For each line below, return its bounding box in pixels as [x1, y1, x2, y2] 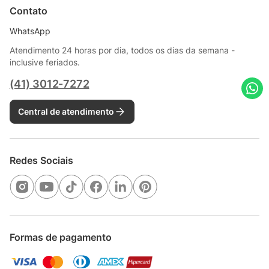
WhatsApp [10, 25, 50, 36]
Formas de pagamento [10, 231, 112, 243]
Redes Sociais [10, 154, 73, 166]
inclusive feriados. [10, 56, 80, 67]
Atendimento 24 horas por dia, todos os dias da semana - [10, 44, 235, 55]
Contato [10, 4, 47, 17]
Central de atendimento [18, 106, 114, 116]
